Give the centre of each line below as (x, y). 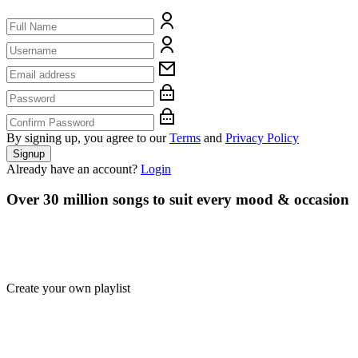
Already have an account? (72, 169)
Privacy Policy (262, 137)
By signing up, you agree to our (86, 137)
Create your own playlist (68, 288)
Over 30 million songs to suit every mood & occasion (178, 200)
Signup (29, 153)
